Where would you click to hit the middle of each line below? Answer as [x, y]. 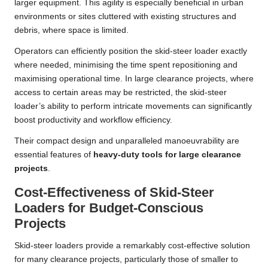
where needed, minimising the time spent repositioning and [126, 65]
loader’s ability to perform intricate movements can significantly [133, 106]
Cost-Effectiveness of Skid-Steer [114, 193]
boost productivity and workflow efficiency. [93, 120]
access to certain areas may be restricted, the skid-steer [121, 93]
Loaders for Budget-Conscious [109, 208]
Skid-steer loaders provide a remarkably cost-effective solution [132, 246]
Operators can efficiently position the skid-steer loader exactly [131, 51]
